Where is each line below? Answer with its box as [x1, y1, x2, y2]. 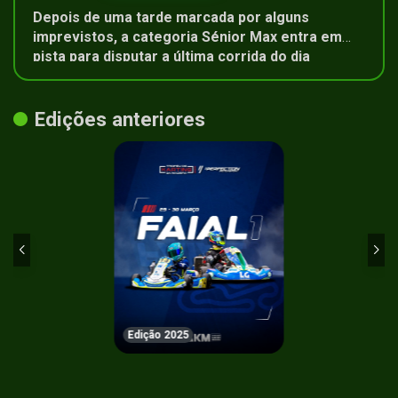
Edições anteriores [35, 107, 205, 131]
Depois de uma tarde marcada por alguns [33, 8, 310, 26]
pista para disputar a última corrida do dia [33, 47, 311, 65]
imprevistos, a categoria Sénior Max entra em [33, 28, 343, 45]
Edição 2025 [127, 328, 189, 341]
